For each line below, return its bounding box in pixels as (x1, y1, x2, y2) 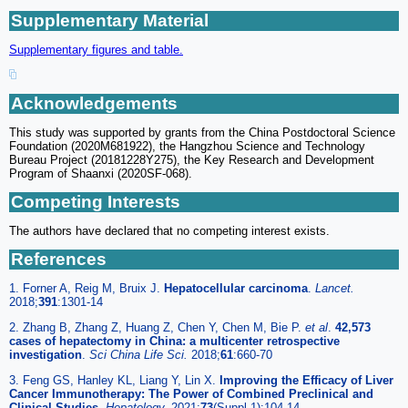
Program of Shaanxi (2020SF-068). (9, 166, 192, 180)
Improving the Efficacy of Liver (219, 372, 393, 387)
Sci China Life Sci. (89, 347, 191, 362)
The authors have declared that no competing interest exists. (9, 223, 330, 238)
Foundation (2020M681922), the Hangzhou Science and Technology (9, 138, 365, 153)
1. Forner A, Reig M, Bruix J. (9, 280, 164, 295)
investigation (9, 347, 82, 362)
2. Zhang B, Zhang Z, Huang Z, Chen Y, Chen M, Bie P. (9, 320, 305, 334)
